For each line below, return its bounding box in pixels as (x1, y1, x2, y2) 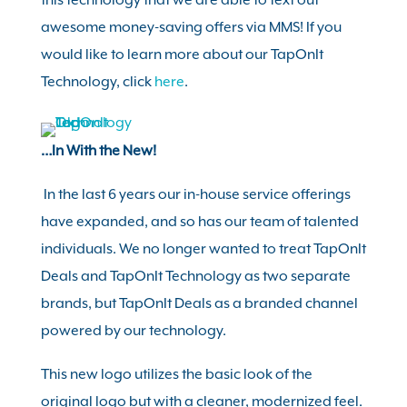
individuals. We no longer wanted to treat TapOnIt (40, 241, 366, 257)
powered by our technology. (40, 323, 229, 339)
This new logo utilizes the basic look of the (40, 366, 313, 382)
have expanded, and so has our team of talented (40, 213, 359, 230)
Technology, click (40, 74, 154, 90)
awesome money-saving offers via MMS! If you (40, 19, 342, 35)
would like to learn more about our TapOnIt (40, 46, 323, 63)
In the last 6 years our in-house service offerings (43, 186, 351, 203)
